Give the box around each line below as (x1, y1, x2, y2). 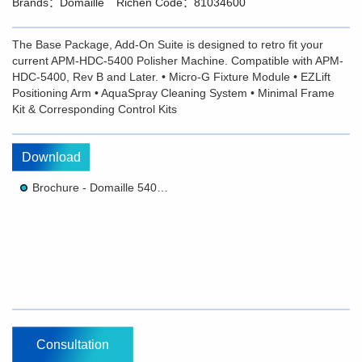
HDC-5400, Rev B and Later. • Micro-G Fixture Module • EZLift (12, 69, 330, 83)
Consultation (36, 337, 109, 351)
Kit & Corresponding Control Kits (12, 102, 177, 116)
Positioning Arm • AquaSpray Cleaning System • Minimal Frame (12, 86, 335, 99)
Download (21, 149, 81, 164)
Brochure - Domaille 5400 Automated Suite (157, 180, 168, 194)
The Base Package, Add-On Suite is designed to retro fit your (12, 37, 323, 51)
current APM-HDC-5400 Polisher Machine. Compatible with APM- (12, 53, 343, 67)
